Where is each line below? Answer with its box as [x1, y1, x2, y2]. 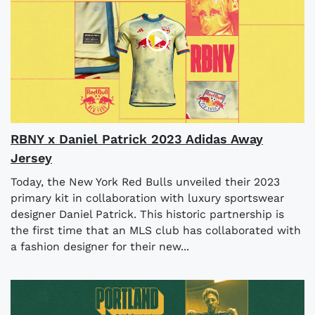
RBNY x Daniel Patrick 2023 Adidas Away [11, 131, 263, 146]
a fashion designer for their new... [11, 239, 189, 253]
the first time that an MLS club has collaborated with [11, 223, 301, 237]
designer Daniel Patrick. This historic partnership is [11, 207, 284, 221]
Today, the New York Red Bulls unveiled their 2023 [11, 174, 280, 188]
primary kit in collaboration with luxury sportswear [11, 191, 284, 205]
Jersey [11, 150, 52, 165]
